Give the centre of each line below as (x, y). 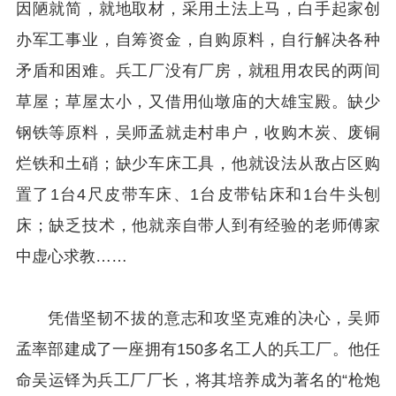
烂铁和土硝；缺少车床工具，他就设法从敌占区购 (198, 163)
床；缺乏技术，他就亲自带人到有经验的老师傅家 (198, 225)
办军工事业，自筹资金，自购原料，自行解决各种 (198, 39)
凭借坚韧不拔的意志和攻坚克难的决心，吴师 (214, 318)
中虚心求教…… (71, 256)
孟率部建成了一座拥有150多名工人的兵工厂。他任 (198, 349)
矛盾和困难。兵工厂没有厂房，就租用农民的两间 (198, 70)
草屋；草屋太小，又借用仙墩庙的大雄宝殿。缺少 (198, 101)
